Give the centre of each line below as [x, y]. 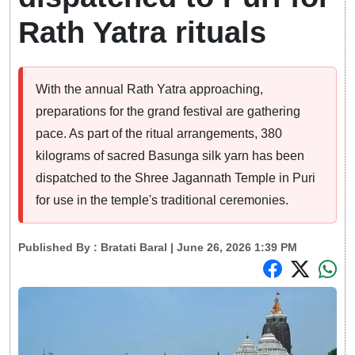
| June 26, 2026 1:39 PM [232, 248]
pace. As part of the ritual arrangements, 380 [159, 134]
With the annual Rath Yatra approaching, [149, 90]
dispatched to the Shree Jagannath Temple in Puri [176, 178]
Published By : [59, 248]
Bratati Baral [134, 248]
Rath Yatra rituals [142, 33]
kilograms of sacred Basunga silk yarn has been [170, 156]
